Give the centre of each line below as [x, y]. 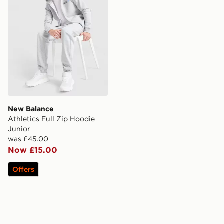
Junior [19, 129]
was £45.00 [28, 139]
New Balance [31, 109]
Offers [23, 169]
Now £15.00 [33, 150]
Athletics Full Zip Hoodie [51, 119]
